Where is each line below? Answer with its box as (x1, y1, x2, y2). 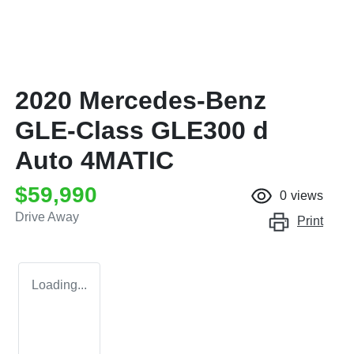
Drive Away (15, 209, 79, 224)
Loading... (32, 277, 87, 292)
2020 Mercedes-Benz (15, 85, 266, 115)
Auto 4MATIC (15, 145, 174, 175)
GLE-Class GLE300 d (15, 115, 269, 145)
